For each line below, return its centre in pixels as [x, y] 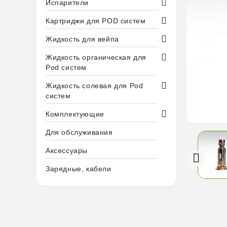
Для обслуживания [79, 132]
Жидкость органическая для [96, 57]
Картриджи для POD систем [96, 21]
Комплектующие [75, 114]
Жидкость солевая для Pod [94, 86]
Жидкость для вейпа [82, 39]
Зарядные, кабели [79, 169]
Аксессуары [67, 150]
